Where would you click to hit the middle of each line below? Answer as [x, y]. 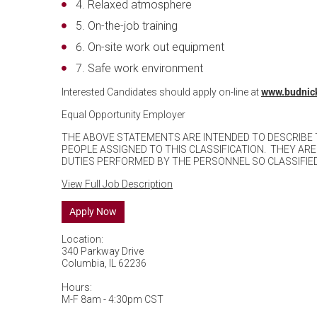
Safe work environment [145, 68]
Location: [82, 239]
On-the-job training [133, 26]
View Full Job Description [117, 184]
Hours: [77, 287]
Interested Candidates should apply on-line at [161, 92]
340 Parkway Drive [103, 251]
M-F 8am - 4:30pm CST [113, 299]
